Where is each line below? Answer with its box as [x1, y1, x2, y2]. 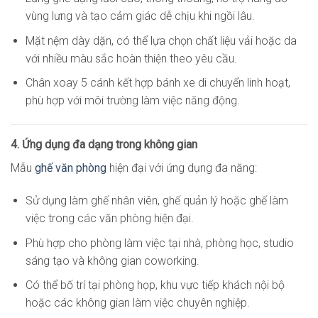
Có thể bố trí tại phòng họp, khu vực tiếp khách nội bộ [25, 278, 285, 292]
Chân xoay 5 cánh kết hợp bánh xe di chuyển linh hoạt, [25, 76, 290, 90]
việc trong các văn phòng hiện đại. [25, 211, 194, 225]
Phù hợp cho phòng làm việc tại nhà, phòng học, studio [25, 236, 294, 250]
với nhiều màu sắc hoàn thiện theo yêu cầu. [25, 51, 237, 65]
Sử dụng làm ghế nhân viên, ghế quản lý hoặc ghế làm [25, 193, 288, 207]
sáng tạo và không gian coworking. [25, 253, 199, 268]
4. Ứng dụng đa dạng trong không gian [11, 138, 197, 152]
